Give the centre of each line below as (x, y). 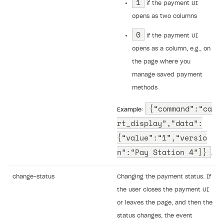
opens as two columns (164, 16)
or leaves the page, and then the (165, 203)
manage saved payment (167, 75)
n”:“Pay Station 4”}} (162, 152)
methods (145, 88)
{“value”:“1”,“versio (162, 138)
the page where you (161, 62)
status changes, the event (155, 216)
